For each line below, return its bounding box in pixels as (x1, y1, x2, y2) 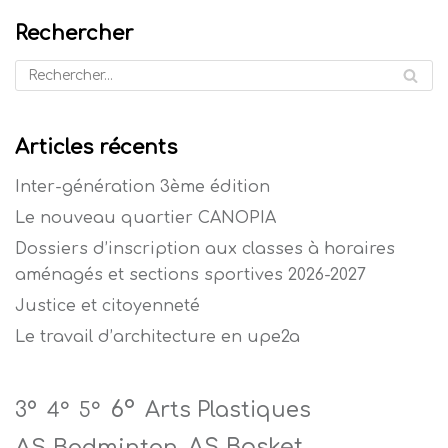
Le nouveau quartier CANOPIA (15, 208, 276, 227)
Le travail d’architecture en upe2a (15, 327, 300, 346)
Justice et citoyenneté (15, 296, 200, 315)
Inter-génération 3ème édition (15, 177, 270, 196)
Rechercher (15, 21, 134, 45)
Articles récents (15, 135, 177, 159)
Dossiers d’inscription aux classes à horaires (15, 239, 395, 258)
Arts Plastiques (145, 397, 311, 422)
